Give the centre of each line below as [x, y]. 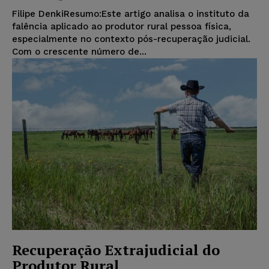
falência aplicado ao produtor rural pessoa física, [122, 27]
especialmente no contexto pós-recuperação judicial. [131, 39]
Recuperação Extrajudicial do [116, 249]
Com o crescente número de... [79, 52]
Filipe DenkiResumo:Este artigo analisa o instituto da [131, 14]
